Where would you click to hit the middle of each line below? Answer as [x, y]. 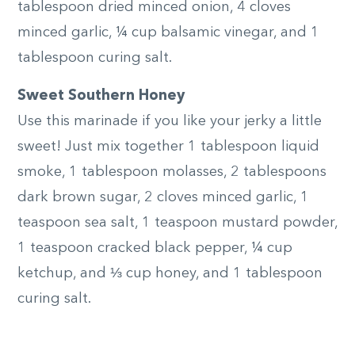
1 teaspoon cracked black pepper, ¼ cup [155, 248]
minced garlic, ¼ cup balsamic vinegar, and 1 [168, 32]
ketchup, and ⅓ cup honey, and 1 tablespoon [170, 273]
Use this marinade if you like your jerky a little [170, 121]
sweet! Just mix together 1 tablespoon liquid [168, 146]
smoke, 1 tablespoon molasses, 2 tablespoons [172, 172]
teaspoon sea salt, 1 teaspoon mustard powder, [177, 222]
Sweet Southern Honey [101, 95]
